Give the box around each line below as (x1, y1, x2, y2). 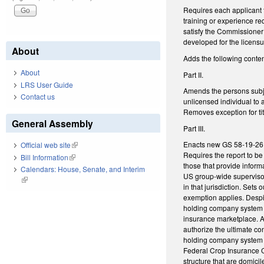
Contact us (21, 91, 55, 102)
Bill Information (21, 151, 68, 162)
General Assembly (12, 117, 93, 131)
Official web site (21, 140, 71, 150)
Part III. (183, 123, 206, 133)
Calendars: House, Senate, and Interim (21, 164, 145, 174)
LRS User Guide (21, 79, 73, 90)
